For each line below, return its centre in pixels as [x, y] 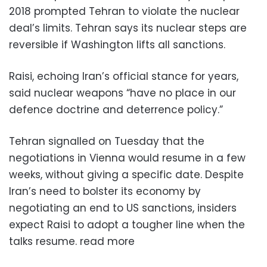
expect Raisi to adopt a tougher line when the [127, 224]
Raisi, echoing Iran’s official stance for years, [124, 76]
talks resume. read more [72, 241]
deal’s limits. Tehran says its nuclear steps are [128, 28]
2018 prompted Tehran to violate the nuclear [124, 11]
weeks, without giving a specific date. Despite [126, 174]
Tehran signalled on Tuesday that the [107, 141]
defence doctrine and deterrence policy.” [116, 109]
